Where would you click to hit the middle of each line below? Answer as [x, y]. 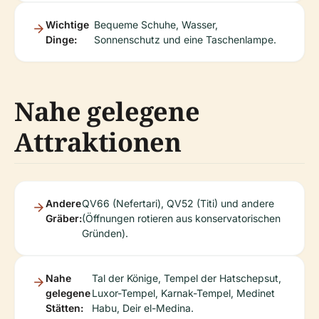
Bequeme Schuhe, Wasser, [156, 25]
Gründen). [105, 233]
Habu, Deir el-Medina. [143, 308]
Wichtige [67, 25]
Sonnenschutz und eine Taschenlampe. [185, 40]
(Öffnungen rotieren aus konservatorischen [181, 218]
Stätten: [64, 308]
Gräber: [64, 218]
